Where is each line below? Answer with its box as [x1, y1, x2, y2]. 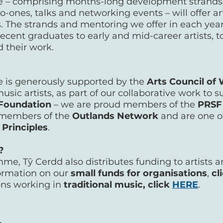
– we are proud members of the [54, 99, 198, 110]
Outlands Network [72, 111, 158, 121]
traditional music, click [64, 179, 172, 190]
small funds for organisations [71, 168, 207, 179]
